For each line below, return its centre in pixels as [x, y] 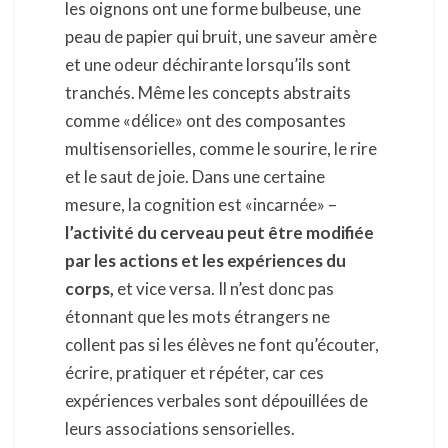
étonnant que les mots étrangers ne [197, 317]
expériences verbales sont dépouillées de [216, 401]
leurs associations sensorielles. [180, 429]
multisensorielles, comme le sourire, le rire [221, 149]
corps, [91, 289]
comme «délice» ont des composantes [205, 121]
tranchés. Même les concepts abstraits [208, 93]
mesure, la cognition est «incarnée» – [201, 205]
